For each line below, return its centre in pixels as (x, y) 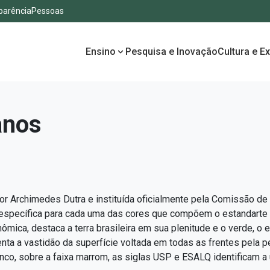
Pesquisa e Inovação (171, 52)
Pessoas (48, 11)
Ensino (101, 52)
